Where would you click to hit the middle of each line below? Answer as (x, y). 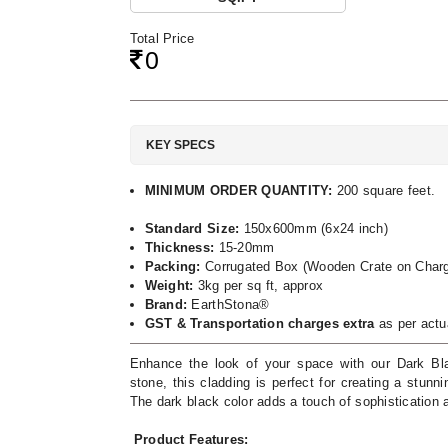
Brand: (168, 304)
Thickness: (181, 247)
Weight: (171, 285)
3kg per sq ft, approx (260, 285)
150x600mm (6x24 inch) (314, 228)
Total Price (162, 38)
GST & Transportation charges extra (259, 323)
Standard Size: (192, 228)
